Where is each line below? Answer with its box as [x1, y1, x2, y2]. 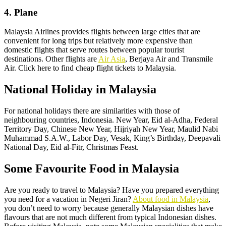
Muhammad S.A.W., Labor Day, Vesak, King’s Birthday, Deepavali [4, 134, 220, 143]
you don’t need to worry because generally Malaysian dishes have [4, 203, 213, 212]
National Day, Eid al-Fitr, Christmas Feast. [4, 143, 139, 152]
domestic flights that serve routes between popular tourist [4, 45, 184, 54]
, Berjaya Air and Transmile [125, 54, 213, 64]
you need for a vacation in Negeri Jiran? [4, 194, 133, 203]
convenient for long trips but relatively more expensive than [4, 36, 193, 45]
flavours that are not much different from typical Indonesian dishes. [4, 212, 216, 221]
